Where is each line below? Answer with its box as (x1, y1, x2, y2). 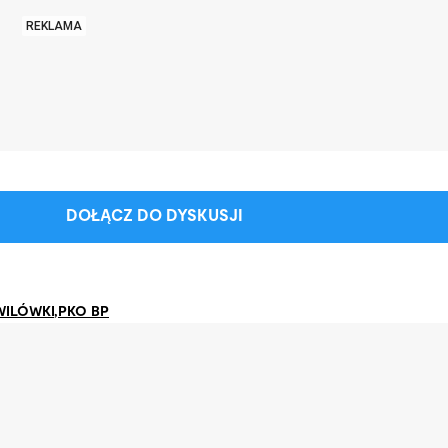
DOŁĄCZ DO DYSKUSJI (65, 209, 243, 225)
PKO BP (58, 306, 109, 319)
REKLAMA (26, 19, 82, 33)
